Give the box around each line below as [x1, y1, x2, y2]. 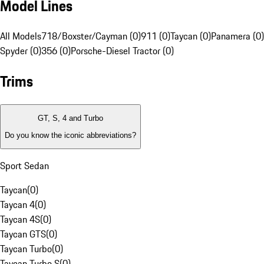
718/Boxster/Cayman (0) [41, 29, 141, 44]
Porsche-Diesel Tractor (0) [71, 44, 174, 58]
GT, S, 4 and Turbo [38, 114, 103, 123]
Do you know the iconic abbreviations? [5, 130, 136, 140]
